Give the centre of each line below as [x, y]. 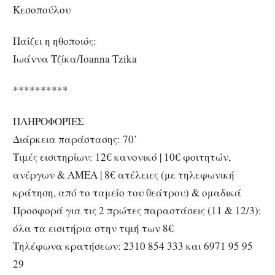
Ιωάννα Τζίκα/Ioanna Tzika [75, 59]
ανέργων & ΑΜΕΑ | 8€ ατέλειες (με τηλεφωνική [124, 174]
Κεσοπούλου [42, 10]
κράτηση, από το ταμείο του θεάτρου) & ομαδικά [127, 192]
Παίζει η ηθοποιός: [55, 41]
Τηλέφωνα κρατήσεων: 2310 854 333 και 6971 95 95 [133, 246]
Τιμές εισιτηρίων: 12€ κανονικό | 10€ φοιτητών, [122, 157]
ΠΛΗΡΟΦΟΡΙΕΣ [48, 121]
